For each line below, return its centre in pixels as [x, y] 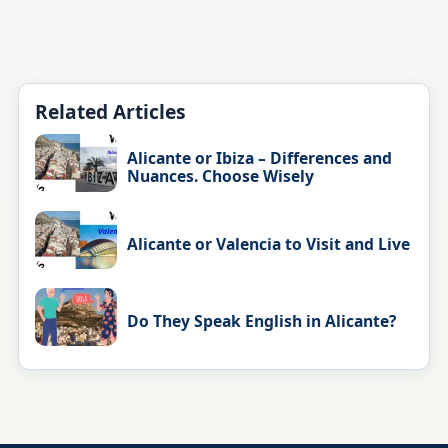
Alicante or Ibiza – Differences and [260, 157]
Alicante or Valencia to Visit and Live [269, 243]
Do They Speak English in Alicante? [262, 320]
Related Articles [110, 112]
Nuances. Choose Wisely [221, 175]
